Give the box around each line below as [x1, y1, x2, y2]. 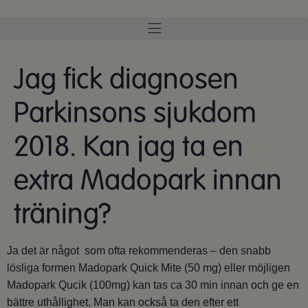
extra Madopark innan [14, 163, 282, 198]
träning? [14, 197, 111, 232]
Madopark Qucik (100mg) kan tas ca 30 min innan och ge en [7, 279, 299, 291]
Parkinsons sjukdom [14, 96, 256, 131]
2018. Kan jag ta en [14, 129, 243, 164]
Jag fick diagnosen [14, 62, 239, 97]
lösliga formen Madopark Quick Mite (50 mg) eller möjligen [7, 262, 290, 274]
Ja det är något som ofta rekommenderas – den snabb [7, 245, 271, 256]
